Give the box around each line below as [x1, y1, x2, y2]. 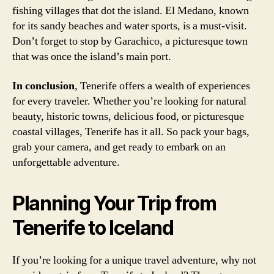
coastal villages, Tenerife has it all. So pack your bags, [12, 124, 250, 139]
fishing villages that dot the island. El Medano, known [12, 4, 249, 18]
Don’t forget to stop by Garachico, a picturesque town [12, 34, 248, 48]
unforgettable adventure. [12, 155, 120, 169]
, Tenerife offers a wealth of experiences [75, 78, 250, 93]
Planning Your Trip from [12, 191, 217, 215]
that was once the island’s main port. [12, 50, 171, 64]
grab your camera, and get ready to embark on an [12, 139, 226, 154]
